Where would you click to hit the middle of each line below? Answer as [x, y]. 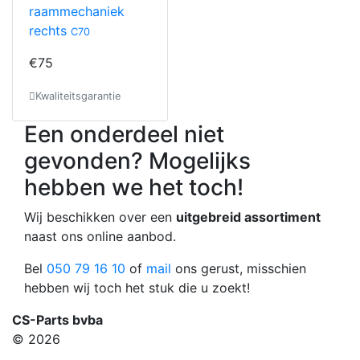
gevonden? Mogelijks [137, 161]
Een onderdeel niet [124, 134]
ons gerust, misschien [239, 268]
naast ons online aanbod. [100, 236]
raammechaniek [77, 11]
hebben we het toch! [134, 187]
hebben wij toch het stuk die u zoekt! [137, 288]
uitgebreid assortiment [248, 217]
